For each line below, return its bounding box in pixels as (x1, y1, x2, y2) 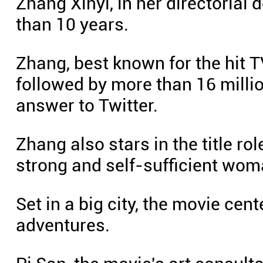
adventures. (16, 215, 110, 235)
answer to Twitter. (16, 95, 158, 116)
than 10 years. (16, 14, 129, 35)
